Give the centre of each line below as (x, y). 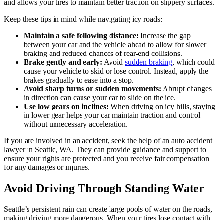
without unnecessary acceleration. (76, 124)
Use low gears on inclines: (66, 106)
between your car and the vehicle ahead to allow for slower (115, 44)
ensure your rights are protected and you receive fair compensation (107, 158)
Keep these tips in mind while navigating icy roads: (83, 19)
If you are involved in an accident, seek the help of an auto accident (108, 140)
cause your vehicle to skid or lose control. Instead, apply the (116, 71)
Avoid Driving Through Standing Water (104, 188)
